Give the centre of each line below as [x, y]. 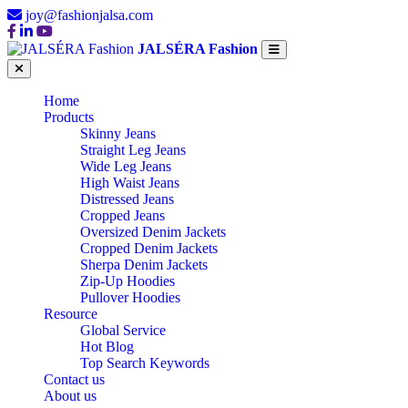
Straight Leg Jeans [133, 150]
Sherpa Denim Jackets [144, 265]
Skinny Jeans [118, 133]
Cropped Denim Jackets [149, 248]
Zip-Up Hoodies [127, 281]
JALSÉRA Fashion [198, 49]
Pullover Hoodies [130, 297]
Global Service [123, 330]
